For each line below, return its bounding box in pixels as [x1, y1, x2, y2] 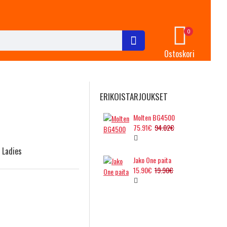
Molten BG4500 [133, 112, 175, 123]
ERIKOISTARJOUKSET [100, 90, 168, 103]
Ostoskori [164, 48, 195, 60]
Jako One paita [133, 155, 172, 165]
